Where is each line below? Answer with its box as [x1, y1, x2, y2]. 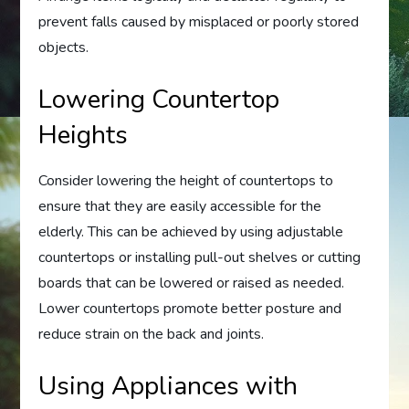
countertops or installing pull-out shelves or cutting [38, 246, 362, 267]
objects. [38, 37, 89, 58]
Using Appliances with [38, 368, 299, 404]
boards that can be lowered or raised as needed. [38, 272, 345, 293]
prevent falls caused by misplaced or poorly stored [38, 11, 360, 32]
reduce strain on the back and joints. [38, 323, 265, 344]
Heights [38, 117, 129, 152]
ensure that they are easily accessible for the [38, 195, 322, 216]
